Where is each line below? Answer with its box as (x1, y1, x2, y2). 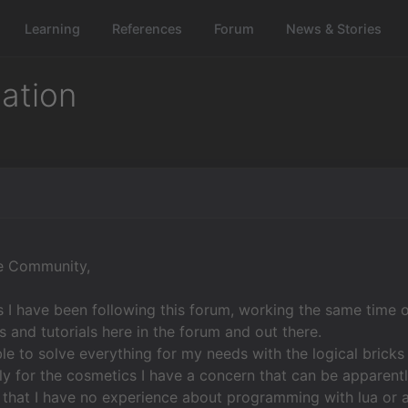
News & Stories (286, 20, 382, 36)
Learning (25, 20, 81, 36)
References (112, 20, 183, 36)
